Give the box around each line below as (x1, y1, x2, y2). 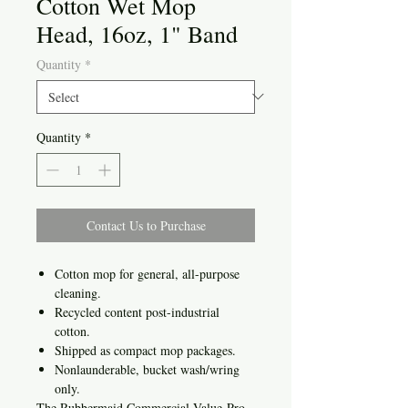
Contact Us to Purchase (86, 216, 206, 234)
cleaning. (55, 283, 106, 301)
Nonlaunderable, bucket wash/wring (55, 360, 240, 378)
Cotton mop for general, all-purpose (55, 264, 240, 282)
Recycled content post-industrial (55, 302, 219, 321)
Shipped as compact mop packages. (55, 341, 240, 359)
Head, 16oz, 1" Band (36, 17, 238, 49)
